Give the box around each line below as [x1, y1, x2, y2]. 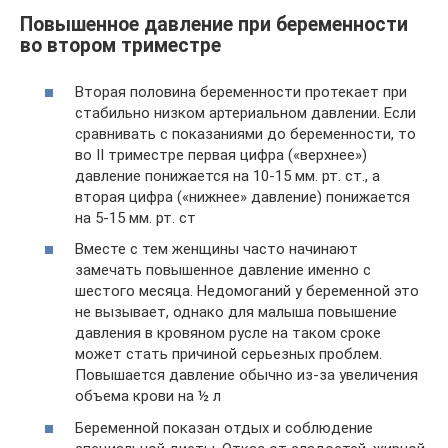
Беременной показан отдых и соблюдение [75, 418, 373, 437]
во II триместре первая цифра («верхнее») [75, 145, 367, 164]
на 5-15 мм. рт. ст [75, 208, 196, 227]
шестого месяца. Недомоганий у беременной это [75, 282, 419, 301]
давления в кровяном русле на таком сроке [75, 324, 381, 343]
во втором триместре [20, 34, 221, 58]
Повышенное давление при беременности [20, 13, 408, 37]
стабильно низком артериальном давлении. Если [75, 103, 416, 122]
